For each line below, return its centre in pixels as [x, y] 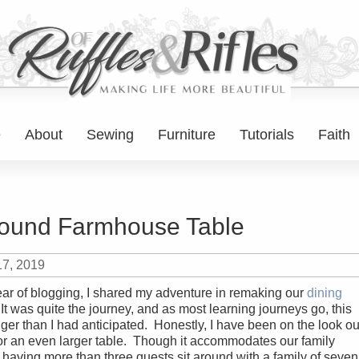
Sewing [110, 135]
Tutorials [267, 135]
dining [325, 293]
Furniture [187, 135]
